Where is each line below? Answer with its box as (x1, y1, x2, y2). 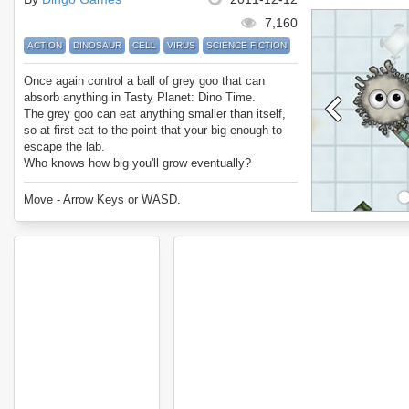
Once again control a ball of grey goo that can (24, 74, 265, 88)
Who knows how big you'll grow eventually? (24, 156, 251, 170)
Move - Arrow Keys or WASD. (24, 193, 181, 207)
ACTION (27, 40, 62, 50)
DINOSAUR (73, 40, 121, 50)
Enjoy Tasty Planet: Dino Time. (24, 173, 189, 186)
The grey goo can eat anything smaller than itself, (24, 107, 286, 121)
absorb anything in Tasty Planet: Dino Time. (24, 90, 256, 104)
